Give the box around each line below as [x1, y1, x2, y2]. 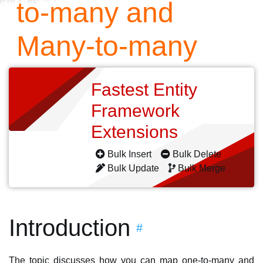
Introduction [9, 215, 130, 241]
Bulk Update [105, 163, 161, 173]
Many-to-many [16, 31, 197, 62]
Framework [91, 101, 180, 120]
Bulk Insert [105, 149, 154, 159]
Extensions [91, 122, 183, 141]
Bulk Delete [170, 149, 224, 159]
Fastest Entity [91, 80, 197, 99]
